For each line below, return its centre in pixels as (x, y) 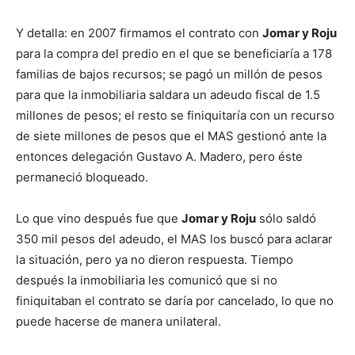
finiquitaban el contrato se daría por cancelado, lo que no (175, 301)
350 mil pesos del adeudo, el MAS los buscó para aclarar (174, 239)
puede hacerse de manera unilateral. (118, 322)
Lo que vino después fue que (99, 219)
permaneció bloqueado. (82, 177)
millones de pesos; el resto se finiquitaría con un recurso (175, 116)
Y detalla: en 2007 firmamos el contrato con (139, 33)
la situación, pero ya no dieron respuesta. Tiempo (155, 260)
